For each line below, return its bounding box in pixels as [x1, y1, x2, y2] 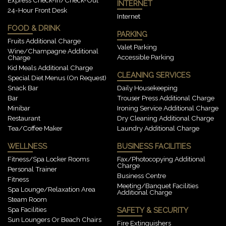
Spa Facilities [8, 205, 46, 213]
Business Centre [117, 172, 166, 180]
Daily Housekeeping [117, 84, 178, 92]
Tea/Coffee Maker [8, 124, 63, 132]
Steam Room [8, 195, 47, 203]
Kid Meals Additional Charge [8, 63, 93, 72]
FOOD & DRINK [8, 23, 60, 32]
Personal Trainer [8, 164, 57, 173]
